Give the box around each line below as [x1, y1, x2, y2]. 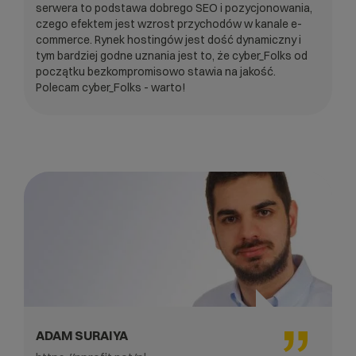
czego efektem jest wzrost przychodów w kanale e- [36, 16, 302, 31]
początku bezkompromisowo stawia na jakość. [36, 64, 276, 79]
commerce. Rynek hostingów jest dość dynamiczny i [36, 32, 301, 47]
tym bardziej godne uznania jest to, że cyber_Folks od [36, 48, 308, 63]
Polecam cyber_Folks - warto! [36, 79, 186, 95]
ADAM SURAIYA [36, 327, 128, 343]
